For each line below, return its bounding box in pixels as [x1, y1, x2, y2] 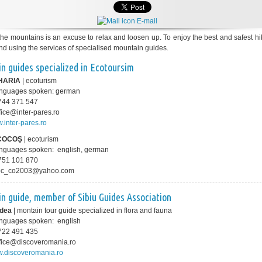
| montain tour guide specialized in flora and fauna [12, 206, 177, 215]
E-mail [135, 17, 157, 25]
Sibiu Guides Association [78, 191, 171, 203]
